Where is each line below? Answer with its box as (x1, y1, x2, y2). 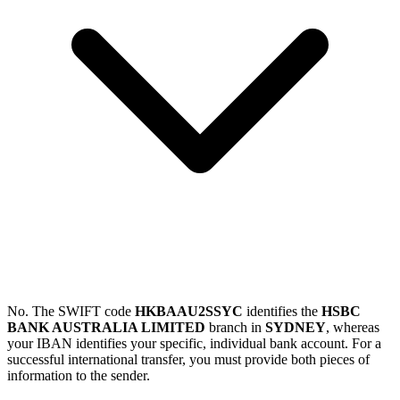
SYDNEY (265, 320, 326, 336)
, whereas (326, 320, 379, 336)
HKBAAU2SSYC (135, 304, 243, 320)
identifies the (243, 304, 321, 320)
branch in (205, 320, 265, 336)
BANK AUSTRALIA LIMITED (7, 320, 205, 336)
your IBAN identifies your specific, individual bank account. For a (7, 336, 381, 352)
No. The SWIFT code (7, 304, 135, 320)
